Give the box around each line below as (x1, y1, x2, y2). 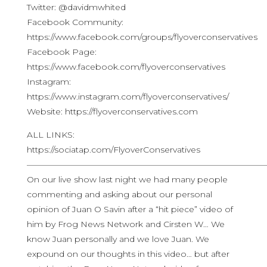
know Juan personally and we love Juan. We (26, 234, 209, 244)
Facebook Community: (26, 17, 123, 27)
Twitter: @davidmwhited (26, 2, 126, 13)
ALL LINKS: (26, 129, 74, 140)
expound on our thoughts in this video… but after (26, 249, 229, 259)
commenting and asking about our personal (26, 189, 212, 200)
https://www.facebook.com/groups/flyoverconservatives (26, 32, 257, 42)
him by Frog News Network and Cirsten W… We (26, 219, 225, 229)
